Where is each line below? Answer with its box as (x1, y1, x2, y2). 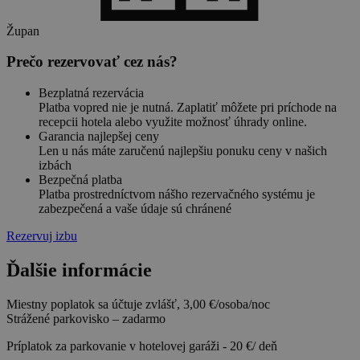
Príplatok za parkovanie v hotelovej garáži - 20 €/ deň (6, 338, 280, 353)
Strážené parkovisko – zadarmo (6, 311, 169, 325)
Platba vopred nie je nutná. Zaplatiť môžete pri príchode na (39, 100, 337, 114)
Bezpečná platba (39, 173, 122, 186)
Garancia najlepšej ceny (39, 129, 159, 143)
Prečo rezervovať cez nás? (6, 53, 178, 71)
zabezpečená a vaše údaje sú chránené (39, 202, 231, 215)
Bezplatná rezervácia (39, 86, 144, 100)
